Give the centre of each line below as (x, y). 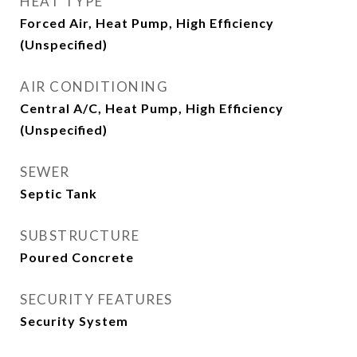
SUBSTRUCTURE (80, 235)
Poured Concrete (77, 257)
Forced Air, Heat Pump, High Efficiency (147, 23)
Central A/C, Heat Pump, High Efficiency (152, 108)
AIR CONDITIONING (94, 86)
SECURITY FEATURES (96, 299)
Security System (74, 321)
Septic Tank (59, 193)
